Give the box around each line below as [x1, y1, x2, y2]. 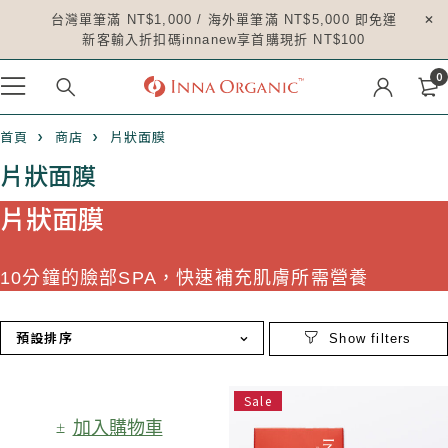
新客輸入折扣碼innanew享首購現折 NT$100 [82, 32, 366, 47]
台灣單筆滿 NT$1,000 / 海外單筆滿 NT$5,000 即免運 [50, 12, 398, 27]
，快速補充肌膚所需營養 [157, 268, 369, 288]
